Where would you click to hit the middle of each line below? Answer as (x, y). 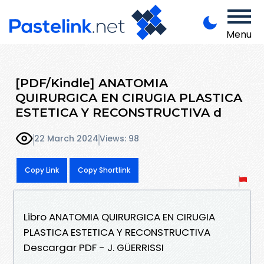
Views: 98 (119, 139)
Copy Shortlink (104, 170)
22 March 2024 (66, 139)
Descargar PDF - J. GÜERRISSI (94, 247)
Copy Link (42, 170)
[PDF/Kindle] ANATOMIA (92, 82)
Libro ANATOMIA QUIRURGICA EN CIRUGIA (119, 217)
